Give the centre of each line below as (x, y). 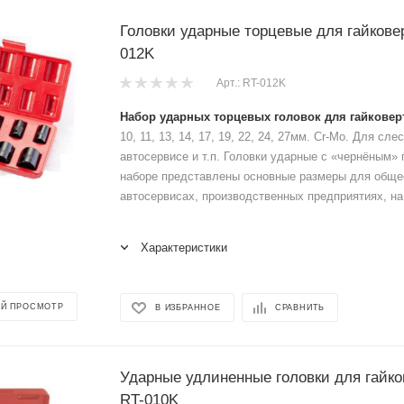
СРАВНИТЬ (300, 308)
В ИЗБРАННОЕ (188, 308)
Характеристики (184, 247)
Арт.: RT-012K (251, 83)
